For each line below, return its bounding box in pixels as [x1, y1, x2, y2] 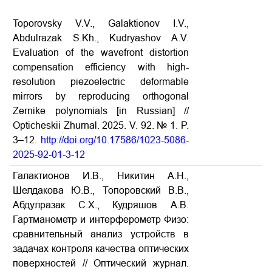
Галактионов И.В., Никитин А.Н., [13, 171, 189, 181]
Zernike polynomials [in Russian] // [13, 106, 189, 116]
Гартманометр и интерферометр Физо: [13, 214, 189, 225]
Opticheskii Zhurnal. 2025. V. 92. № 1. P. [13, 120, 189, 131]
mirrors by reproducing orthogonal [13, 91, 189, 101]
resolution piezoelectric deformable [13, 76, 189, 87]
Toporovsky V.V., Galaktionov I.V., [13, 18, 189, 29]
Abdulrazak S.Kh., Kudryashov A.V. [13, 33, 189, 43]
